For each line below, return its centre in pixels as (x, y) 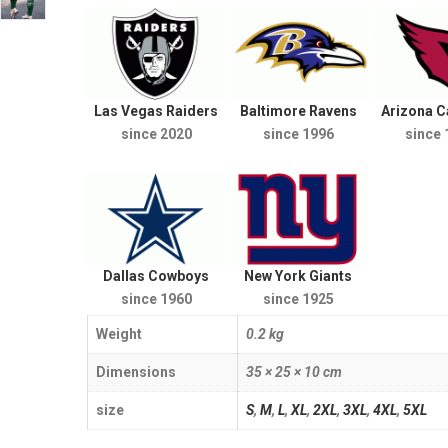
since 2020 (156, 133)
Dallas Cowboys (156, 276)
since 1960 (156, 299)
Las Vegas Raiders (156, 110)
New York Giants (298, 276)
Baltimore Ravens (298, 110)
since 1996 (298, 133)
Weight (119, 334)
